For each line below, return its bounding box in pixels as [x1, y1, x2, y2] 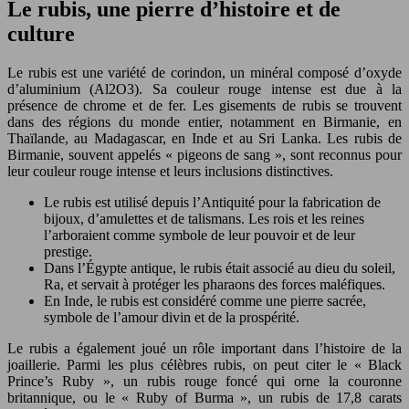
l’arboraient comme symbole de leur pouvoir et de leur [44, 226, 355, 243]
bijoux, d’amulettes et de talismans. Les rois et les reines [44, 210, 364, 226]
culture [7, 21, 75, 46]
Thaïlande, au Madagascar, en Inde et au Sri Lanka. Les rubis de [7, 130, 402, 146]
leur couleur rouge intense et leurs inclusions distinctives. [7, 163, 333, 179]
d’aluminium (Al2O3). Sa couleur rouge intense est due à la [7, 80, 402, 97]
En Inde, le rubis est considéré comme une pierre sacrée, [44, 292, 366, 309]
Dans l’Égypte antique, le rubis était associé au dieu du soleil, [44, 259, 395, 276]
